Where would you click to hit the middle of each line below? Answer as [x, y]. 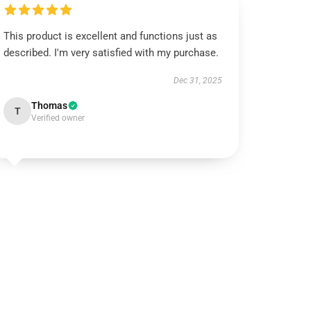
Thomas [50, 106]
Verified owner [58, 118]
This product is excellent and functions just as [111, 36]
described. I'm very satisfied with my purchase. [111, 53]
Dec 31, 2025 [197, 81]
